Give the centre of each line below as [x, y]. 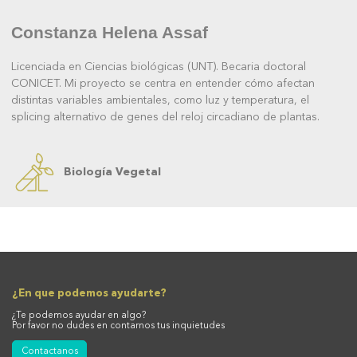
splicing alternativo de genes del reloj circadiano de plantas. [165, 117]
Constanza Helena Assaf [110, 32]
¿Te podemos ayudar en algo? [79, 316]
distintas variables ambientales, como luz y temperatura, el [160, 100]
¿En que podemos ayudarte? [89, 293]
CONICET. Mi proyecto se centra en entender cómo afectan [163, 84]
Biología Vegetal [112, 172]
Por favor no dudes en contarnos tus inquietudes [118, 327]
